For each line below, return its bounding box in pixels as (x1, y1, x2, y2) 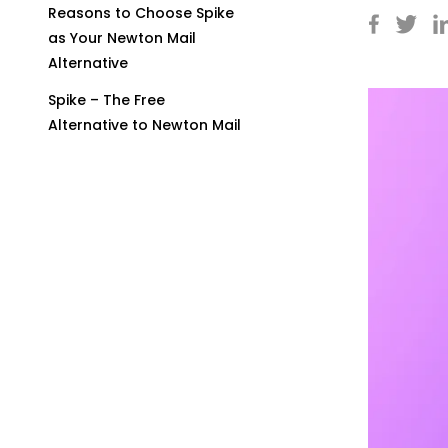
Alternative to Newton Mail (48, 115, 241, 135)
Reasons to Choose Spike (48, 3, 234, 23)
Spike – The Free (48, 90, 165, 110)
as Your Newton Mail (48, 28, 196, 48)
